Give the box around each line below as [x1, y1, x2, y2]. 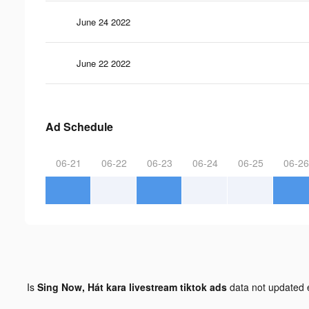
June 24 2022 [77, 14, 130, 28]
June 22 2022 [77, 56, 130, 70]
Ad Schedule [46, 118, 113, 134]
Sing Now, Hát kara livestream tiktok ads [37, 279, 227, 294]
